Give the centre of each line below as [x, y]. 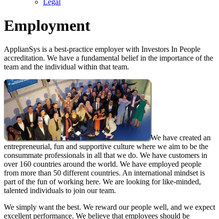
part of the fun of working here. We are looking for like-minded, [102, 182]
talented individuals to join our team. [60, 191]
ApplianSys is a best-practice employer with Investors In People [102, 49]
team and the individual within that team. [66, 67]
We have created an [181, 138]
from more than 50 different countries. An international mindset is [104, 173]
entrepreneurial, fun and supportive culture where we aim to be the [106, 147]
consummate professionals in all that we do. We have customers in [106, 155]
